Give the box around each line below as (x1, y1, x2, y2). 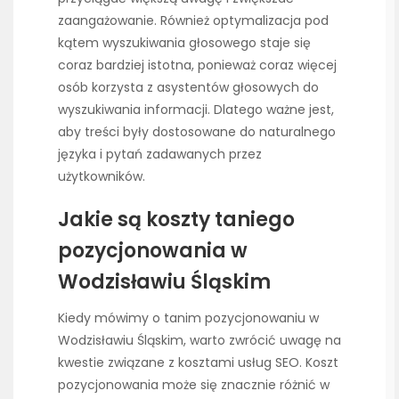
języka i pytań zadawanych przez (58, 145, 262, 164)
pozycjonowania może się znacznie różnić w (58, 375, 330, 394)
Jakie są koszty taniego (58, 205, 295, 233)
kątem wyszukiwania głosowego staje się (58, 34, 311, 53)
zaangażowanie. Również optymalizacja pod (58, 12, 329, 30)
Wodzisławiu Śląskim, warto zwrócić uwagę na (58, 330, 341, 349)
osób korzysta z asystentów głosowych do (58, 78, 319, 97)
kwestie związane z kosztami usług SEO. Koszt (58, 353, 338, 371)
